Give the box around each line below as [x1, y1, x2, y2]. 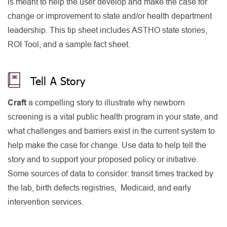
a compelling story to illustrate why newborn [26, 98, 185, 107]
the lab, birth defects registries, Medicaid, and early [8, 183, 191, 192]
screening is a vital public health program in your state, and [8, 112, 218, 121]
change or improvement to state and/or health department [8, 12, 212, 20]
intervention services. [8, 198, 84, 206]
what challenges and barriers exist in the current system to [8, 127, 215, 135]
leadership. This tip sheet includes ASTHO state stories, [8, 26, 207, 34]
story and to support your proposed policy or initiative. [8, 155, 198, 164]
